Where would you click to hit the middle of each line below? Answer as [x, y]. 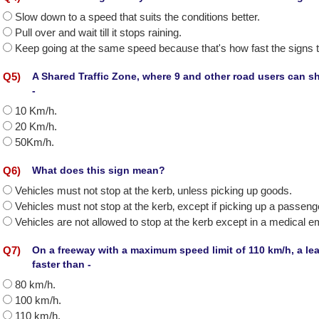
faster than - [62, 264]
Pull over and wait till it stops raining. [98, 32]
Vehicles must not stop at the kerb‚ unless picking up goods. [153, 190]
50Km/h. [35, 142]
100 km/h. [38, 300]
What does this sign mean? [99, 170]
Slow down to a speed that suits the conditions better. [137, 17]
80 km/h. [35, 284]
